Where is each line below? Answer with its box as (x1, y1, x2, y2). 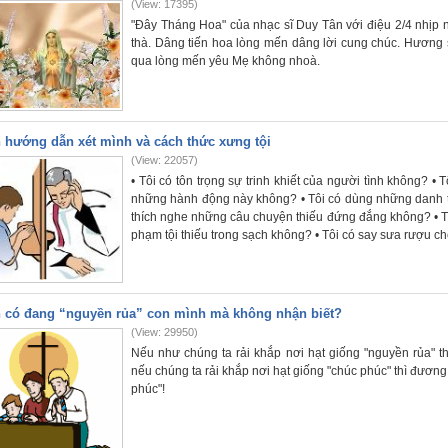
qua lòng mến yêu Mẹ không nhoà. (131, 54, 320, 68)
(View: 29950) (131, 326, 198, 338)
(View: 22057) (131, 154, 198, 166)
